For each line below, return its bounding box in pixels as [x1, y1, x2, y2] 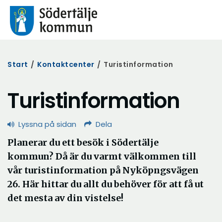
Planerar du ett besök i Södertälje [7, 137, 159, 148]
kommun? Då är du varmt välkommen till [7, 151, 196, 162]
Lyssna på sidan [18, 119, 76, 129]
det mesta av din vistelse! [7, 192, 123, 204]
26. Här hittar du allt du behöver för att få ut [7, 178, 204, 190]
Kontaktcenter [37, 59, 95, 69]
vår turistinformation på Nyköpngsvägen [7, 165, 199, 176]
